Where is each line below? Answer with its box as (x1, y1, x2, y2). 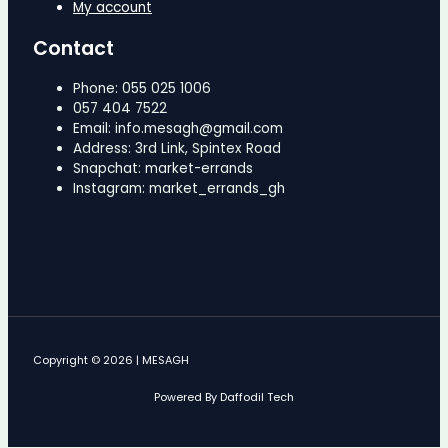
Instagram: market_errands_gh (73, 178, 285, 198)
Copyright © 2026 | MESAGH (33, 353, 189, 369)
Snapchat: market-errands (73, 158, 253, 178)
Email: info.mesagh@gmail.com (73, 118, 283, 138)
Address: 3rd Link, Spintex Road (73, 138, 281, 158)
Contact (33, 34, 114, 62)
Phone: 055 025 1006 (73, 78, 211, 98)
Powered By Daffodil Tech (154, 390, 294, 406)
